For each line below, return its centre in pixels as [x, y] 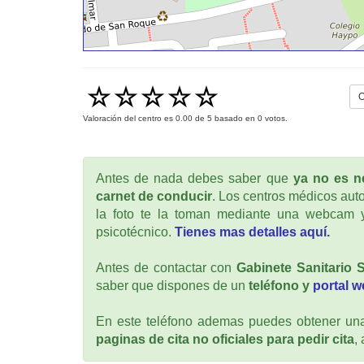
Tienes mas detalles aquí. [252, 232]
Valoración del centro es [129, 118]
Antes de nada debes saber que [195, 178]
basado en [235, 118]
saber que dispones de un [172, 285]
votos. [275, 118]
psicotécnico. [135, 232]
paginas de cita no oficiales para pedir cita [225, 339]
